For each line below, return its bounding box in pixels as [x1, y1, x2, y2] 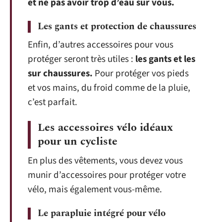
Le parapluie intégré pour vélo [38, 206, 166, 221]
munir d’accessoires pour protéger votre [28, 168, 186, 182]
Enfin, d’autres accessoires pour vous [28, 38, 173, 52]
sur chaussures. [28, 67, 93, 80]
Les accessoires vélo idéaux [38, 119, 173, 136]
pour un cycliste [38, 133, 117, 150]
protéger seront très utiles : [28, 53, 133, 66]
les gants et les [133, 53, 195, 66]
